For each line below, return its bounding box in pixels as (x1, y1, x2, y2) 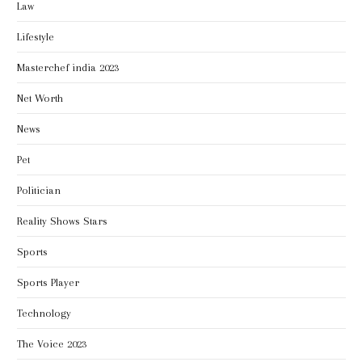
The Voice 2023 (17, 338, 86, 351)
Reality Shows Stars (17, 215, 107, 228)
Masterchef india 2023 (17, 61, 119, 74)
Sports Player (17, 276, 79, 289)
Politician (17, 184, 61, 197)
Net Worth (17, 92, 63, 105)
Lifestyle (17, 31, 54, 44)
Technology (17, 307, 71, 320)
